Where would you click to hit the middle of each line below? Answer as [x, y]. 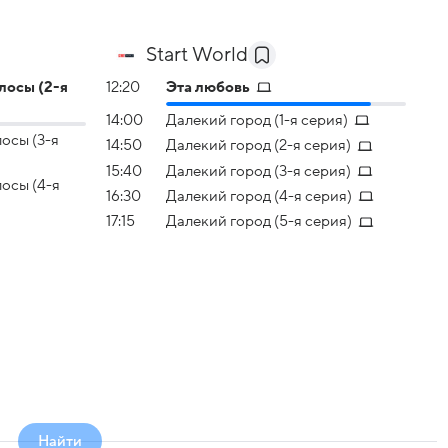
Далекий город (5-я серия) [259, 221]
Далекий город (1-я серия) [257, 120]
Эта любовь [208, 86]
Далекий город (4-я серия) [259, 196]
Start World [197, 54]
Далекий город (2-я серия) [258, 145]
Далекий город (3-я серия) [258, 170]
